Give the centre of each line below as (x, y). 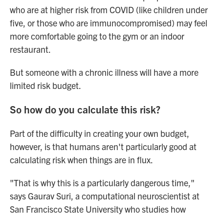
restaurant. (30, 49)
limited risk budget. (45, 85)
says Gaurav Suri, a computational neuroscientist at (105, 196)
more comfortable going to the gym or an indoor (97, 36)
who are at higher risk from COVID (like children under (109, 9)
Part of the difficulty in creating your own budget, (99, 133)
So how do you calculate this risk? (85, 109)
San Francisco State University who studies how (98, 209)
